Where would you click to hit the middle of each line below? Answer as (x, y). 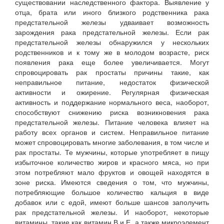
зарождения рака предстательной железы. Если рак (112, 32)
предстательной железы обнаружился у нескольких (112, 42)
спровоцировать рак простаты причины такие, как (112, 72)
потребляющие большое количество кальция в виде (112, 192)
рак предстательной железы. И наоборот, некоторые (112, 212)
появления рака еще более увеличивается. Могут (112, 62)
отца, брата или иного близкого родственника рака (112, 12)
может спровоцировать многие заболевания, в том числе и (112, 142)
